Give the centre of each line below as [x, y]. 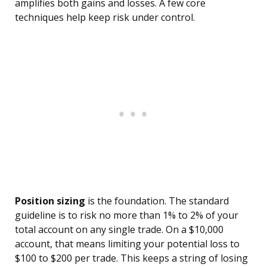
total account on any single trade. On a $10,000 [119, 230]
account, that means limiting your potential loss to [127, 244]
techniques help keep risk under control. [105, 18]
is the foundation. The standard [157, 201]
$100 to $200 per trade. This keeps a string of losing [131, 258]
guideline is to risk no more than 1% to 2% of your [127, 215]
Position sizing [50, 201]
